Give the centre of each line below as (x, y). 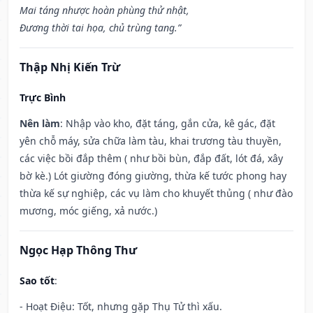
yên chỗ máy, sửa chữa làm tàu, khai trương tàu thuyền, (151, 141)
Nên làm (40, 124)
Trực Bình (43, 98)
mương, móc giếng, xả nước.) (88, 211)
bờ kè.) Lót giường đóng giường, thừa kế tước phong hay (153, 176)
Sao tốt (37, 281)
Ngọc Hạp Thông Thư (78, 250)
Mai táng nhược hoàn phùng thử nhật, (104, 10)
